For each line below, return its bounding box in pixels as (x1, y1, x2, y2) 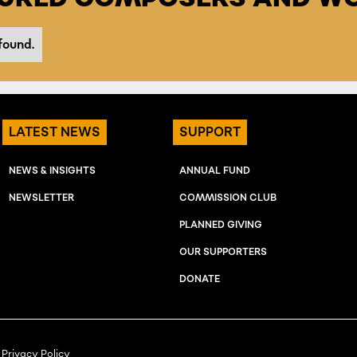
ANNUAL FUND (179, 164, 251, 178)
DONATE (179, 273, 221, 286)
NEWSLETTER (8, 191, 74, 205)
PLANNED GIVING (179, 218, 263, 232)
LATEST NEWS (8, 124, 100, 141)
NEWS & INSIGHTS (8, 164, 96, 178)
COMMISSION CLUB (179, 191, 277, 205)
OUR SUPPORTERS (179, 245, 268, 259)
